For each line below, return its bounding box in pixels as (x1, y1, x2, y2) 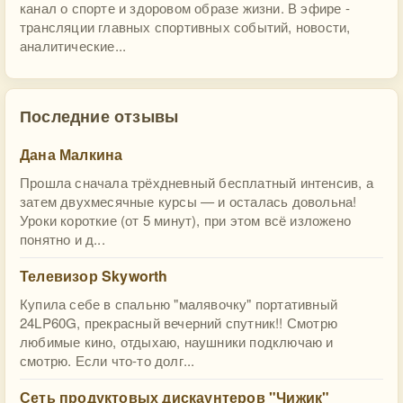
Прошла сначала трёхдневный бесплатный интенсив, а (20, 173, 373, 192)
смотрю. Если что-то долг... (20, 351, 195, 370)
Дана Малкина (20, 144, 123, 165)
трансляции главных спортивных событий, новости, (20, 17, 351, 36)
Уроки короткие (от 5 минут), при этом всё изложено (20, 210, 352, 229)
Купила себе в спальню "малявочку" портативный (20, 294, 337, 313)
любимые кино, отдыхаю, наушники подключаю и (20, 332, 334, 351)
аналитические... (20, 36, 127, 55)
